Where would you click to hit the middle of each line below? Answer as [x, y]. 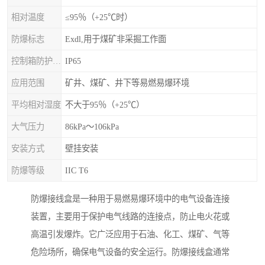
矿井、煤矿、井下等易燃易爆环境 [127, 83]
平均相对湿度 [36, 105]
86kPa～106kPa [92, 127]
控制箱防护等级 [57, 61]
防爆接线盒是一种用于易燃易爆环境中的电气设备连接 [130, 199]
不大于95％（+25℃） [105, 105]
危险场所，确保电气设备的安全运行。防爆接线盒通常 [130, 252]
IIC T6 [77, 170]
